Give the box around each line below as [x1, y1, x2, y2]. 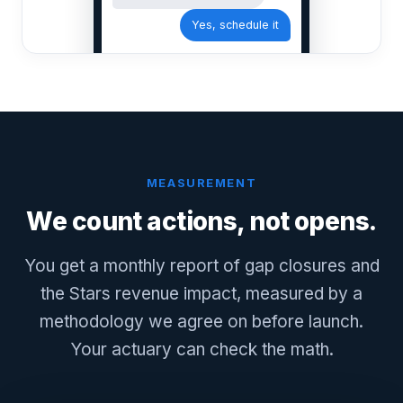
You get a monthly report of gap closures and [23, 255, 380, 276]
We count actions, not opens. [26, 206, 377, 237]
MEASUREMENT [146, 175, 257, 190]
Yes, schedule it [192, 18, 279, 31]
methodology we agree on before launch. [40, 311, 363, 332]
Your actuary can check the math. [69, 339, 334, 360]
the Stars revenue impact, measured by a [40, 283, 363, 304]
